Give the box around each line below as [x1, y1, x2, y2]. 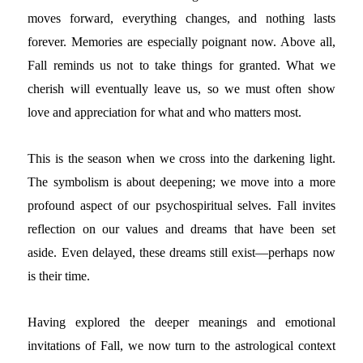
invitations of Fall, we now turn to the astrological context [28, 339, 335, 353]
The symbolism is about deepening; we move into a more [28, 175, 335, 190]
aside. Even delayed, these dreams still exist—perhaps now [28, 246, 335, 260]
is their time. [28, 269, 91, 284]
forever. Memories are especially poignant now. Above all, [28, 35, 335, 49]
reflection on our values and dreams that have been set [28, 222, 335, 237]
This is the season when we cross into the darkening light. [28, 152, 335, 166]
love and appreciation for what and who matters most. [28, 105, 302, 120]
